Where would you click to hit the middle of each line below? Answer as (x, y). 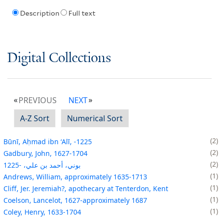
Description (39, 13)
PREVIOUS (38, 100)
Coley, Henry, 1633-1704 (42, 212)
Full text (82, 13)
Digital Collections (59, 58)
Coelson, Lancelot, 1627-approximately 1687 (75, 200)
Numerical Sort (95, 118)
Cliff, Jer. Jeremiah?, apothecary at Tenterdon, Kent (86, 188)
